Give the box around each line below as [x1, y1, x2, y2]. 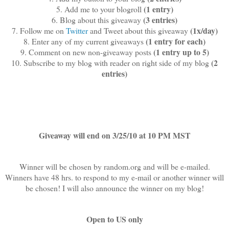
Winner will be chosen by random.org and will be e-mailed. [19, 161, 210, 172]
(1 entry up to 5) [151, 46, 209, 58]
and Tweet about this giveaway [87, 25, 190, 36]
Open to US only [86, 213, 143, 225]
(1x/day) [190, 25, 218, 37]
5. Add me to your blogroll [56, 4, 144, 15]
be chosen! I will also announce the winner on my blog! [25, 182, 204, 194]
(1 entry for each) [146, 35, 205, 48]
